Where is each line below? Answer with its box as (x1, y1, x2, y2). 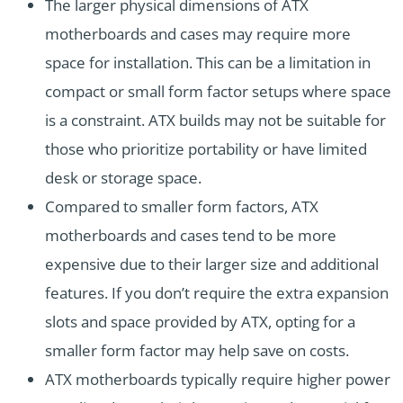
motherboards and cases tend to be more (45, 225, 336, 246)
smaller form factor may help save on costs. (45, 340, 349, 362)
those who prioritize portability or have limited (45, 139, 367, 160)
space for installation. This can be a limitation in (45, 52, 371, 74)
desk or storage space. (45, 167, 201, 189)
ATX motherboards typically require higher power (45, 369, 390, 390)
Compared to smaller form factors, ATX (45, 196, 318, 218)
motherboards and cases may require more (45, 23, 351, 45)
